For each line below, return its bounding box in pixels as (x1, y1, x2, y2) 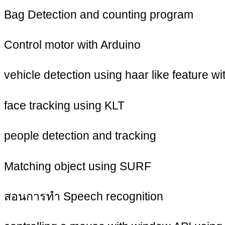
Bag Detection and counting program (4, 8, 193, 21)
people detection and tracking (4, 129, 156, 143)
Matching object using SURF (4, 159, 151, 173)
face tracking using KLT (4, 98, 125, 112)
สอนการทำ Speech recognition (4, 189, 163, 203)
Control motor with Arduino (4, 38, 141, 51)
